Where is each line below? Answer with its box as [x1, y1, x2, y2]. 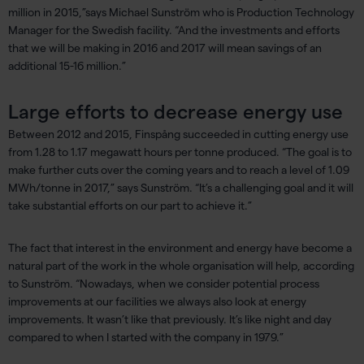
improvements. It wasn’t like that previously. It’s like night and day [8, 313, 331, 327]
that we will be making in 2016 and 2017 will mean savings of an [8, 41, 322, 55]
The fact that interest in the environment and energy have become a [8, 241, 352, 255]
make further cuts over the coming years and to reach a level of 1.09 [8, 163, 349, 177]
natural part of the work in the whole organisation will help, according [8, 259, 354, 273]
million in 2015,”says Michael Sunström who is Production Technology [8, 6, 354, 19]
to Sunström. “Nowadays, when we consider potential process [8, 277, 319, 291]
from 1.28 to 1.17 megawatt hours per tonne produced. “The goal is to [8, 145, 352, 159]
